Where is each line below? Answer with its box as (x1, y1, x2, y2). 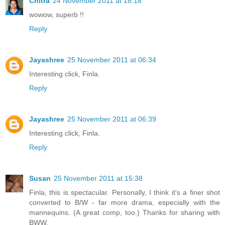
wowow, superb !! (29, 10, 84, 19)
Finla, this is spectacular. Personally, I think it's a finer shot (29, 188, 220, 196)
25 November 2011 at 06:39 (67, 115, 156, 123)
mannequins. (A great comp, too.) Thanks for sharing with (29, 208, 220, 216)
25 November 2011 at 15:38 (54, 174, 143, 182)
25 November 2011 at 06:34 (67, 55, 156, 64)
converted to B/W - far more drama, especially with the (29, 198, 220, 206)
